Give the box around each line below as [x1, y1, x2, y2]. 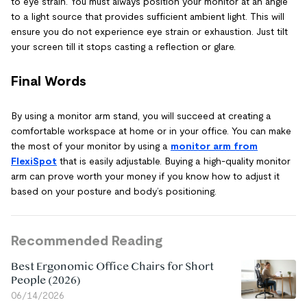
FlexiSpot [11, 156, 57, 167]
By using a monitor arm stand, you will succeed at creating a [11, 110, 271, 122]
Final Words [11, 73, 86, 89]
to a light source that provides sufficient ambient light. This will [11, 11, 284, 23]
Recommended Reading [11, 233, 162, 249]
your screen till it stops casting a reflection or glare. [11, 41, 236, 53]
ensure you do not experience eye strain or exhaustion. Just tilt [11, 26, 288, 38]
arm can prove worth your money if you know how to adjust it [11, 171, 280, 182]
